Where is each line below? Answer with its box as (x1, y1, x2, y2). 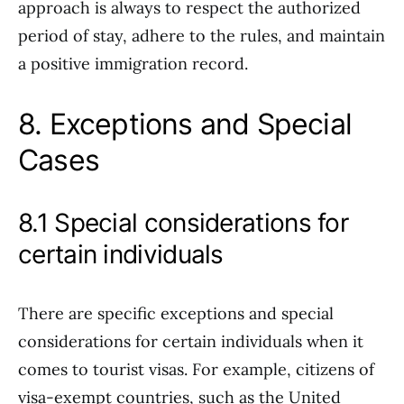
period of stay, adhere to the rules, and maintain (18, 25, 385, 46)
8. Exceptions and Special (18, 106, 353, 142)
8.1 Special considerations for (18, 207, 348, 238)
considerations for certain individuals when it (18, 331, 363, 352)
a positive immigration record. (18, 53, 248, 74)
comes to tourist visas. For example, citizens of (18, 359, 374, 380)
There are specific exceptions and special (18, 303, 334, 324)
